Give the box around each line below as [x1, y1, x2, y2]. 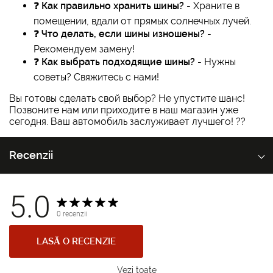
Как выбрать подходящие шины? [41, 56, 195, 68]
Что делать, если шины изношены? [41, 28, 205, 40]
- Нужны [195, 56, 236, 68]
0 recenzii [57, 210, 88, 219]
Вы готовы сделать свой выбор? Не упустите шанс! [9, 93, 245, 105]
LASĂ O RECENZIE [37, 236, 116, 247]
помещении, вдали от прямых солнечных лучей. [34, 15, 251, 27]
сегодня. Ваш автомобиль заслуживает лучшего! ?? [9, 116, 246, 128]
